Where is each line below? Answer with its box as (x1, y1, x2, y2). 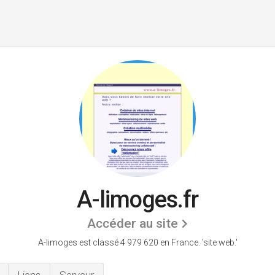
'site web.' (201, 238, 238, 247)
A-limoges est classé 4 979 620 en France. (37, 238, 202, 247)
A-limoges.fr (77, 186, 198, 213)
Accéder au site (87, 216, 178, 231)
